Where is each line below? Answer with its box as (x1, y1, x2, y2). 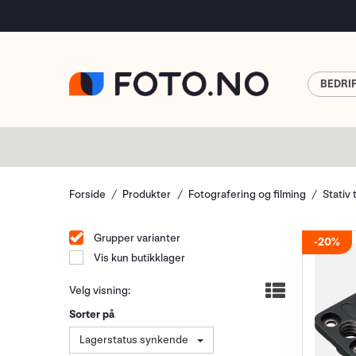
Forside (69, 188, 106, 201)
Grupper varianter (91, 231, 180, 245)
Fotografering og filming (188, 188, 306, 201)
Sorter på (69, 308, 114, 321)
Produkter (122, 188, 172, 201)
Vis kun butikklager (91, 251, 185, 265)
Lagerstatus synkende (79, 333, 188, 346)
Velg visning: (69, 284, 130, 297)
